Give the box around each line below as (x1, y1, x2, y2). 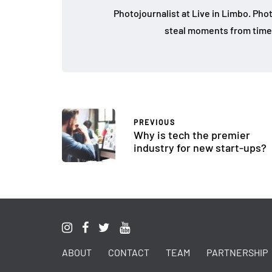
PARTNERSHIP (206, 246, 268, 258)
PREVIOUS (134, 118, 175, 127)
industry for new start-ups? (134, 141, 267, 155)
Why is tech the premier (134, 128, 250, 142)
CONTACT (108, 246, 149, 258)
